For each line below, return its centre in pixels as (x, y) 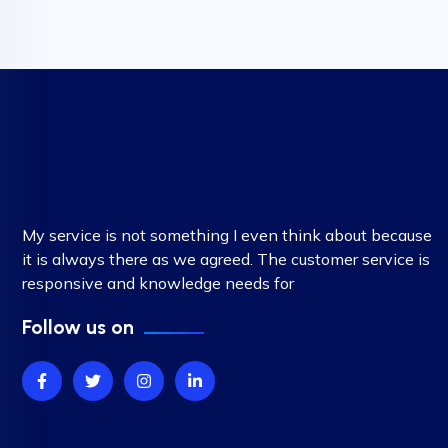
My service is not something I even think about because (227, 235)
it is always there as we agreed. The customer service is (226, 259)
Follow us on (78, 327)
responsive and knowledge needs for (158, 283)
